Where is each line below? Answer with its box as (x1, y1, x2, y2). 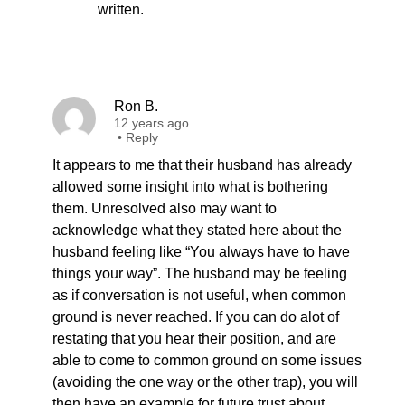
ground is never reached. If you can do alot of (52, 309, 339, 325)
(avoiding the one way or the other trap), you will (52, 374, 358, 390)
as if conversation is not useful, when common (52, 287, 346, 303)
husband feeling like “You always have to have (52, 244, 350, 259)
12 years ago (114, 116, 189, 130)
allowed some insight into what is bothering (52, 179, 328, 194)
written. (98, 2, 144, 17)
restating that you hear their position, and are (52, 331, 336, 346)
